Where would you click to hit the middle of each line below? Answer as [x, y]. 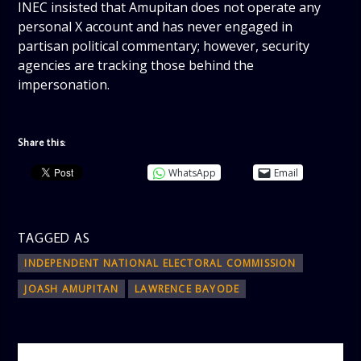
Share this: [42, 143]
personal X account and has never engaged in [156, 26]
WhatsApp [193, 172]
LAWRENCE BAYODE [187, 288]
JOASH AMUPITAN [72, 288]
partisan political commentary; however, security [164, 46]
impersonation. [64, 84]
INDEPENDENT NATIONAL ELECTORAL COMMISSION [160, 263]
